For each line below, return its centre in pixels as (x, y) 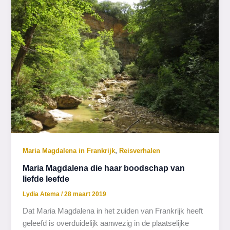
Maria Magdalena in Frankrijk (69, 150)
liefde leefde (46, 178)
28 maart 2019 (85, 194)
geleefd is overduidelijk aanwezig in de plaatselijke (106, 223)
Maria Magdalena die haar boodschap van (104, 168)
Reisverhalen (140, 150)
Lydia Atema (42, 194)
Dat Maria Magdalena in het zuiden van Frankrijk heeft (113, 211)
